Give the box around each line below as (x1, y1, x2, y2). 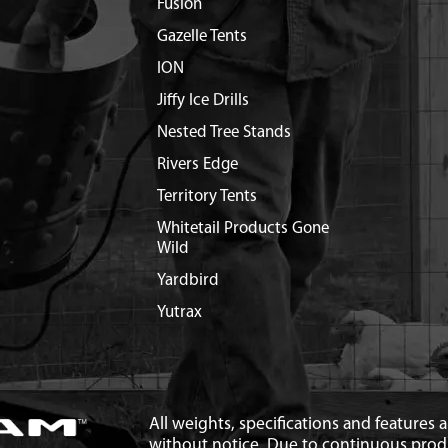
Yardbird (156, 272, 219, 289)
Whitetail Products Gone (156, 220, 329, 237)
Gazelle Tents (156, 28, 247, 45)
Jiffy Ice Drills (156, 92, 249, 109)
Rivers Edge (156, 156, 238, 173)
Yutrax (156, 304, 202, 321)
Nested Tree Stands (156, 124, 291, 141)
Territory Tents (156, 188, 257, 205)
